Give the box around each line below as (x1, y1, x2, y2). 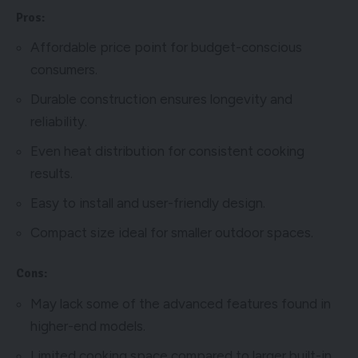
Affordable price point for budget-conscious (30, 39, 302, 56)
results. (30, 165, 73, 182)
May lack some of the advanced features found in (30, 295, 331, 312)
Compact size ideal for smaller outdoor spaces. (30, 225, 313, 241)
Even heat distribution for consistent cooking (30, 143, 304, 160)
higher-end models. (30, 317, 145, 334)
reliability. (30, 113, 87, 130)
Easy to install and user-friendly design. (30, 195, 265, 212)
